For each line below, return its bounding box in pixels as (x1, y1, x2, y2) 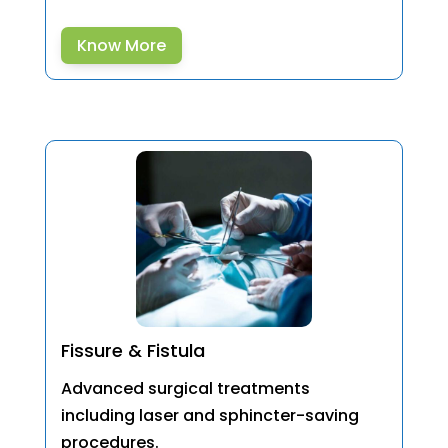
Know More (76, 34, 166, 58)
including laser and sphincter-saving (60, 404, 359, 428)
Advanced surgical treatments (60, 377, 310, 401)
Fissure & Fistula (60, 338, 205, 364)
